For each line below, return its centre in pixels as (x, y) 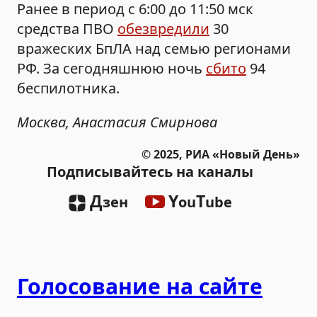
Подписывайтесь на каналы (150, 171)
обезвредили (163, 28)
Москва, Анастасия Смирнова (117, 122)
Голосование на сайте (140, 286)
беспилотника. (68, 88)
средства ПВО (67, 28)
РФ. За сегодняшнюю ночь (111, 68)
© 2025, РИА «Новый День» (221, 154)
